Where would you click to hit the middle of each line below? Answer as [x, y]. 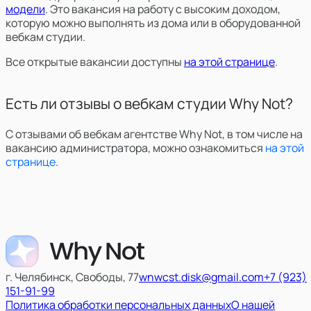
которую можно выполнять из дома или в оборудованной [153, 23]
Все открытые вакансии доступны [94, 61]
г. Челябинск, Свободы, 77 [72, 277]
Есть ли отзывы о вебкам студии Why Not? [149, 103]
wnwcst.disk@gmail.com [201, 277]
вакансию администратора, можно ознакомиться [134, 148]
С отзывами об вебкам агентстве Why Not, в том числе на [154, 134]
